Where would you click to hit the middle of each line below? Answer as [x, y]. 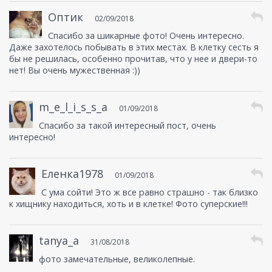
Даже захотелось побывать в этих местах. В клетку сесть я [134, 47]
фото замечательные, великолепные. [117, 259]
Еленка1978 [73, 174]
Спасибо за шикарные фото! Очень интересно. [146, 36]
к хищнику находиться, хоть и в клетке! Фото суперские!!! [128, 204]
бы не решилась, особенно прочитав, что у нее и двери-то [133, 59]
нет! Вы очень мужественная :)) [75, 70]
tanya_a [59, 241]
